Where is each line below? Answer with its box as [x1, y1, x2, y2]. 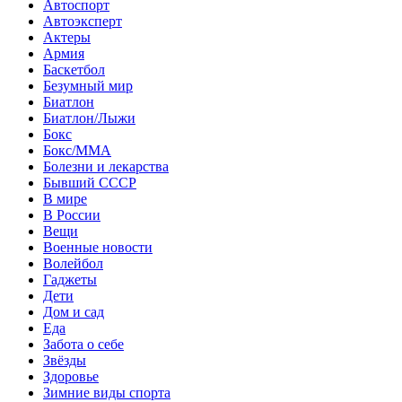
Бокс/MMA [43, 142, 111, 158]
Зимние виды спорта [43, 384, 170, 400]
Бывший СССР [43, 174, 136, 190]
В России [43, 206, 100, 223]
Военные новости [43, 239, 153, 255]
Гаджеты [43, 271, 97, 287]
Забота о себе [43, 336, 124, 352]
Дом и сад [43, 303, 104, 319]
